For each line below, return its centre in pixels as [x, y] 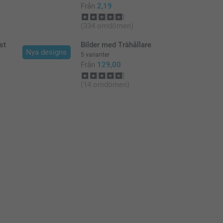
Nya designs [47, 52]
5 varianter [95, 55]
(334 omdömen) [107, 26]
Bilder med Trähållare [116, 45]
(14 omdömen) [105, 84]
